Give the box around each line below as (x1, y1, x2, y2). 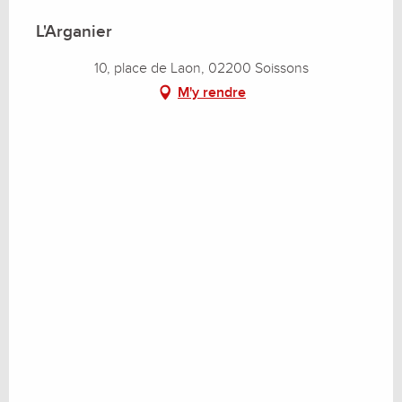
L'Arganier (36, 21, 112, 42)
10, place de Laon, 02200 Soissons (93, 58, 309, 77)
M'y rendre (178, 83, 246, 101)
